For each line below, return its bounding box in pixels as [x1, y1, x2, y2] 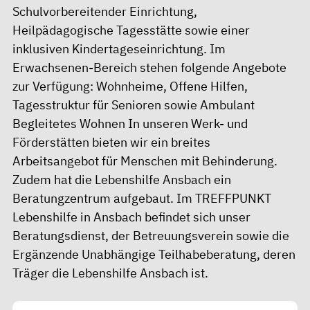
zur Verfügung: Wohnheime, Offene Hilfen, [12, 77, 248, 94]
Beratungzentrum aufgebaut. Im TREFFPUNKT [12, 190, 271, 206]
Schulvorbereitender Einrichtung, [12, 3, 197, 19]
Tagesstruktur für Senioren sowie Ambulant [12, 96, 255, 113]
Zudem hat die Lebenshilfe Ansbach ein [12, 171, 231, 188]
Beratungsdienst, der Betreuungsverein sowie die [12, 227, 289, 244]
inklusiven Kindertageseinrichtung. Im [12, 40, 226, 57]
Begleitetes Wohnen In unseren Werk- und [12, 115, 248, 131]
